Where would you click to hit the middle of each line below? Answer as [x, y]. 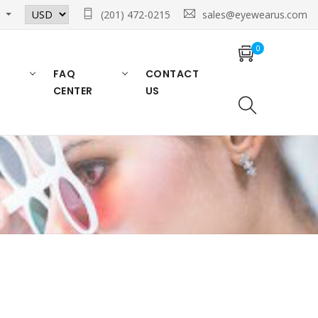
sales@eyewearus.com [255, 15]
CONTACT [172, 74]
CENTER [73, 91]
